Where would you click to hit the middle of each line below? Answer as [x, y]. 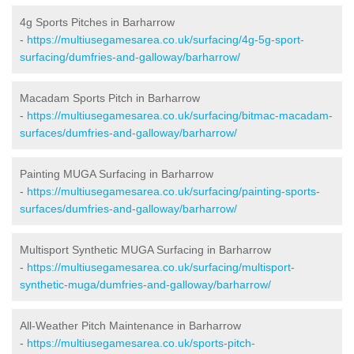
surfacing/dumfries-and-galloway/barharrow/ [130, 56]
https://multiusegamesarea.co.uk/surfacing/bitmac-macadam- [180, 115]
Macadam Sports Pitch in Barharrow [110, 98]
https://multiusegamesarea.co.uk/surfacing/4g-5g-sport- [166, 39]
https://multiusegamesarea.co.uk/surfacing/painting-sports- [173, 191]
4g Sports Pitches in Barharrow [97, 22]
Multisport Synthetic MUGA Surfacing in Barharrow [145, 249]
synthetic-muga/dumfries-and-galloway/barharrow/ [145, 284]
